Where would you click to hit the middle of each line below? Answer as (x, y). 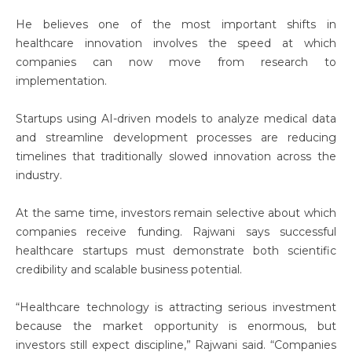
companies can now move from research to (176, 62)
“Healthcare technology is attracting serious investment (176, 307)
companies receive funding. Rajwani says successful (176, 232)
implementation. (61, 81)
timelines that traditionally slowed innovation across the (176, 156)
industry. (39, 175)
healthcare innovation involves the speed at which (176, 43)
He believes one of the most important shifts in (176, 24)
